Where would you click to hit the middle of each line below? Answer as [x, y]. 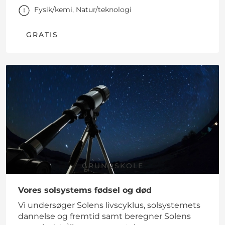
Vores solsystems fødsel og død [85, 190]
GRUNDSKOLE [113, 166]
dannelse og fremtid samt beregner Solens [104, 216]
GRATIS [42, 35]
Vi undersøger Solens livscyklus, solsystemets [109, 205]
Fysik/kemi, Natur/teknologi [83, 10]
